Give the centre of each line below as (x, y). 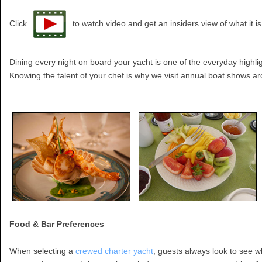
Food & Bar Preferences (57, 224)
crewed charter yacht (114, 251)
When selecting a (42, 251)
